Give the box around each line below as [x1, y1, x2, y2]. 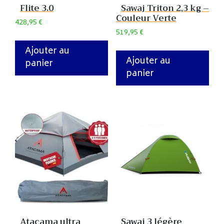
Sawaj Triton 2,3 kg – [120, 1, 209, 16]
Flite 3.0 [20, 1, 53, 16]
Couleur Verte [115, 11, 176, 26]
